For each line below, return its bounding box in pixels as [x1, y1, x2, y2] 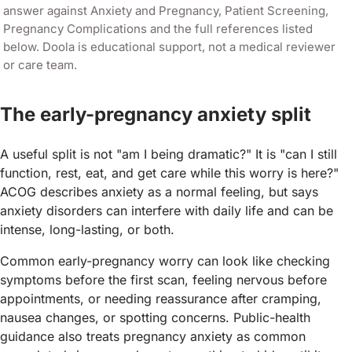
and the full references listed [147, 20, 313, 36]
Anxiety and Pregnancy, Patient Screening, [90, 2, 328, 18]
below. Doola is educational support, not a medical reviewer [3, 38, 335, 54]
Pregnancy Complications [3, 20, 147, 36]
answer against [3, 2, 90, 18]
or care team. [3, 57, 77, 72]
